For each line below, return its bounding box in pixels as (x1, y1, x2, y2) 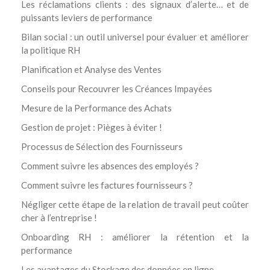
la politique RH (21, 44, 80, 55)
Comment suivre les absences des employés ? (21, 160, 199, 171)
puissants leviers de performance (21, 11, 152, 23)
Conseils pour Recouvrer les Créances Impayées (21, 83, 212, 94)
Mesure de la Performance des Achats (21, 102, 172, 113)
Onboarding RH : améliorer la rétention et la (21, 231, 249, 242)
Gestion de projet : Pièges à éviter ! (21, 121, 162, 133)
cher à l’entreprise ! (21, 212, 97, 223)
